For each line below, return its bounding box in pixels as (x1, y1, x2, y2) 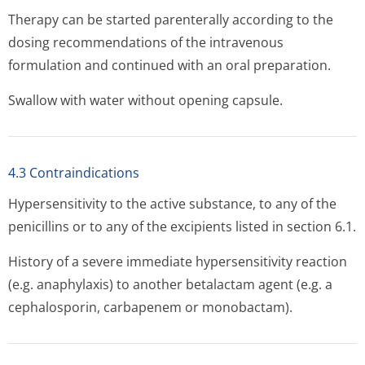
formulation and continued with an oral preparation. (8, 56, 331, 74)
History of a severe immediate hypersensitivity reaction (8, 253, 347, 270)
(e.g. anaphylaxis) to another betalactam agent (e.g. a (8, 275, 332, 293)
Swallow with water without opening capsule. (8, 91, 283, 109)
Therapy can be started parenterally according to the (8, 11, 333, 29)
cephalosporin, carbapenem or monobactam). (8, 298, 292, 316)
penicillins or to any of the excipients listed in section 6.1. (8, 218, 356, 235)
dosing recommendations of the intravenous (8, 33, 284, 51)
